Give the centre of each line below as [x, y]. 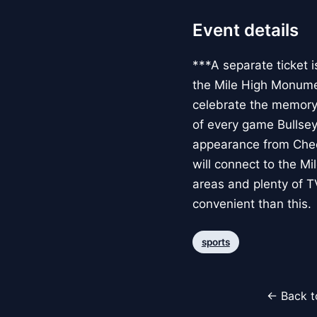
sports [215, 242]
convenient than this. [252, 204]
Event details [246, 30]
